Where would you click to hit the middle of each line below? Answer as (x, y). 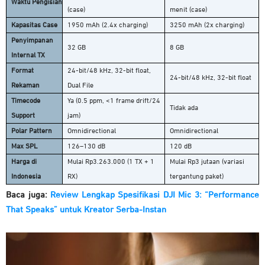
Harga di (24, 162)
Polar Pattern (32, 132)
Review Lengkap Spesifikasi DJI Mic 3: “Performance (155, 195)
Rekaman (25, 86)
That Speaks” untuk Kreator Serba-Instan (86, 210)
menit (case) (188, 10)
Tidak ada (184, 109)
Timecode (26, 101)
